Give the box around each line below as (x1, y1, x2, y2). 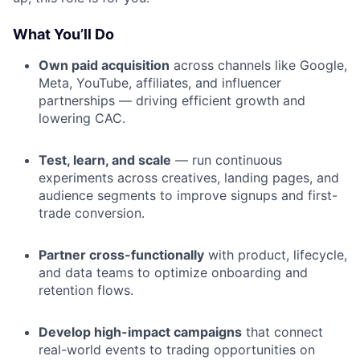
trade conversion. (39, 204, 145, 221)
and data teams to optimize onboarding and (39, 264, 308, 280)
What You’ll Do (13, 25, 114, 43)
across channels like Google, (170, 56, 347, 73)
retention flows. (39, 281, 133, 298)
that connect (242, 323, 323, 340)
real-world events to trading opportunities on (39, 341, 315, 358)
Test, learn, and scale (39, 151, 171, 168)
